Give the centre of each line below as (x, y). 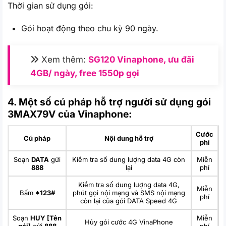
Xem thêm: (64, 60)
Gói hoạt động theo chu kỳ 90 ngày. (90, 29)
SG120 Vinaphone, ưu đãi (141, 60)
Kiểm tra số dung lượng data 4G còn (129, 159)
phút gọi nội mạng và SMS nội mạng (129, 192)
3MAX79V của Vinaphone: (70, 114)
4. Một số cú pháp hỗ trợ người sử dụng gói (109, 102)
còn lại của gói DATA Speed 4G (129, 201)
